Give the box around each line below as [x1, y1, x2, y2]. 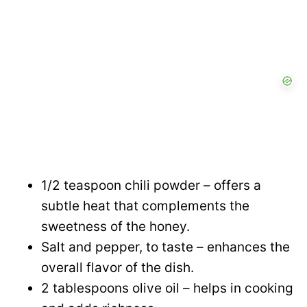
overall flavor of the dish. [41, 260, 194, 276]
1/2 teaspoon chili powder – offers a [41, 177, 261, 194]
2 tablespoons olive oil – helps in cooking [41, 280, 293, 297]
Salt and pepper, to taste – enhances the [41, 239, 290, 256]
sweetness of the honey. [41, 219, 190, 235]
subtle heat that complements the [41, 198, 249, 214]
